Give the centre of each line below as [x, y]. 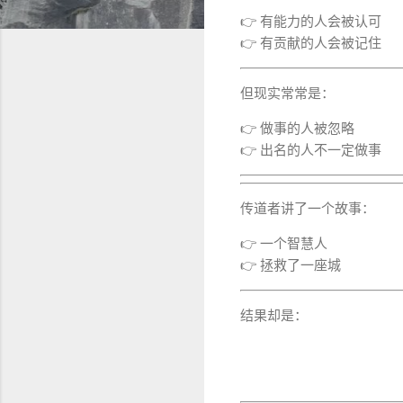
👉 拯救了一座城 [291, 266]
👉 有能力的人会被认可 [311, 21]
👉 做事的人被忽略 [297, 128]
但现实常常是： [287, 93]
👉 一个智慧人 [284, 244]
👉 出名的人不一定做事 [311, 150]
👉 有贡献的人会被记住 [311, 43]
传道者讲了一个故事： [308, 209]
